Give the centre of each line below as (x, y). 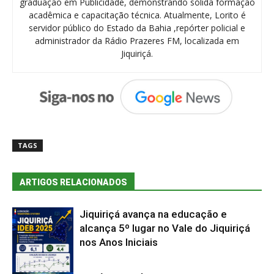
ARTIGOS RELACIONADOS (73, 182)
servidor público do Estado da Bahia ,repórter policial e (137, 28)
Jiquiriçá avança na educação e (153, 214)
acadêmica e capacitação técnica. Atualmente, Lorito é (137, 15)
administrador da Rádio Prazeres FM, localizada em (137, 40)
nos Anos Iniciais (119, 242)
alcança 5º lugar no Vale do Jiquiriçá (165, 228)
